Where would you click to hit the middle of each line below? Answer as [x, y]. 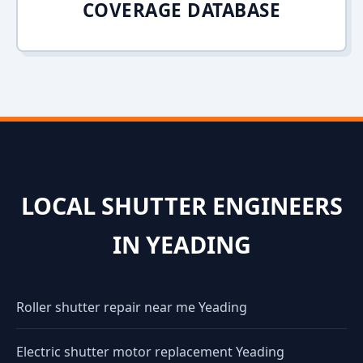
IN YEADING [181, 244]
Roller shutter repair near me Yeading [132, 307]
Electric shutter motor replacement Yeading [150, 352]
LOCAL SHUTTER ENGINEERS [181, 205]
